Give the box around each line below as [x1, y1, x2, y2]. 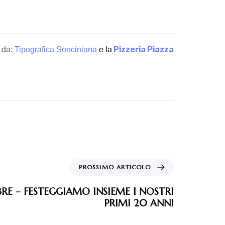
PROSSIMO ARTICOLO [79, 163, 151, 171]
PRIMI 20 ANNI [104, 196, 174, 209]
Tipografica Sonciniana [15, 45, 97, 54]
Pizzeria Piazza [114, 45, 174, 55]
